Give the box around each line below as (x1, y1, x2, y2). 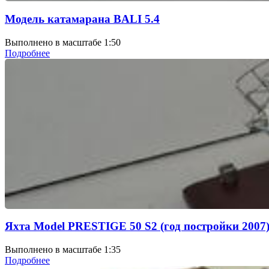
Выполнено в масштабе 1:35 (5, 244, 121, 255)
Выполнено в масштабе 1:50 (5, 37, 121, 47)
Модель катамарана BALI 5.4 (5, 13, 160, 26)
